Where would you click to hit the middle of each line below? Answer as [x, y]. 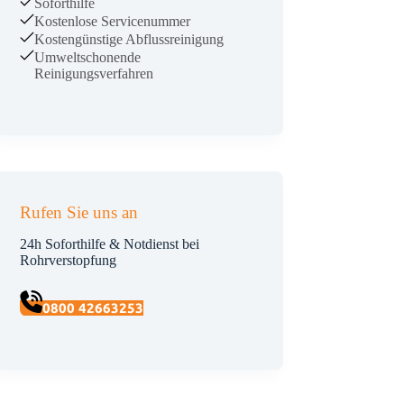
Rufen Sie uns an [79, 212]
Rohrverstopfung [69, 261]
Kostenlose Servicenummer [113, 21]
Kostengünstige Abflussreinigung [129, 39]
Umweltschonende [88, 57]
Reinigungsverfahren [94, 73]
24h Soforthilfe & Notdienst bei [110, 244]
